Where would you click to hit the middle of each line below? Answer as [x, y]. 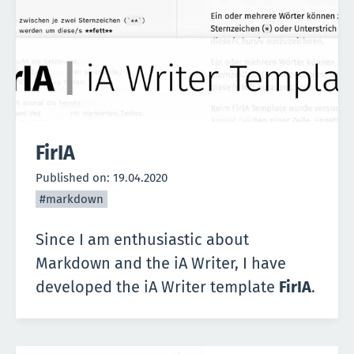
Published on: [74, 178]
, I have [260, 264]
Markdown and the [105, 264]
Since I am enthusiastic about [142, 240]
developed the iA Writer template [157, 287]
